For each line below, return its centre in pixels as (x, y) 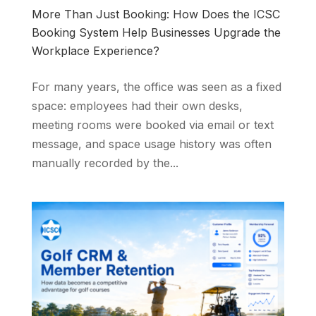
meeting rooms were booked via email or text (152, 125)
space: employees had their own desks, (137, 106)
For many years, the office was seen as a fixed (156, 87)
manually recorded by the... (105, 163)
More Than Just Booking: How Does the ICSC (156, 14)
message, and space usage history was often (151, 144)
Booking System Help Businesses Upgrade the (156, 33)
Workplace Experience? (95, 51)
